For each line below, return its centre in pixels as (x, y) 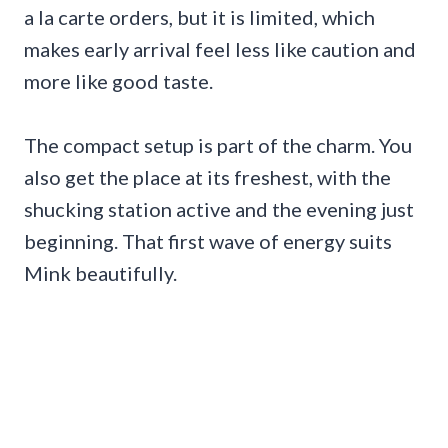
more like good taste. (118, 80)
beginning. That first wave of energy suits (208, 240)
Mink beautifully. (100, 272)
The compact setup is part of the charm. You (218, 144)
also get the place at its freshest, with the (207, 176)
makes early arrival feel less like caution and (220, 48)
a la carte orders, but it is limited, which (199, 16)
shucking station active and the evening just (219, 208)
